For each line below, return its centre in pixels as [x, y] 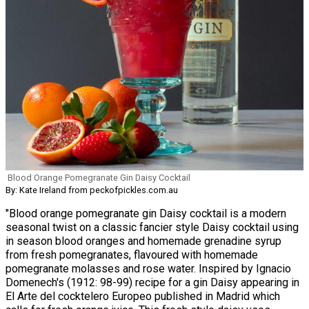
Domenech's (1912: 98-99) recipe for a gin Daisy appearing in [152, 282]
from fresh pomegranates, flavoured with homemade [132, 255]
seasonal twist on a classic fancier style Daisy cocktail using [152, 227]
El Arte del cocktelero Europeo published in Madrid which [143, 296]
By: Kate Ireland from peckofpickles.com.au [92, 190]
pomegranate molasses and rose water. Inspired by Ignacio [148, 268]
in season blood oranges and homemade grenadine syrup [143, 241]
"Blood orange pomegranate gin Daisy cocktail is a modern [146, 213]
